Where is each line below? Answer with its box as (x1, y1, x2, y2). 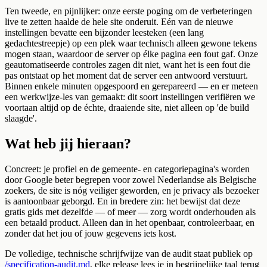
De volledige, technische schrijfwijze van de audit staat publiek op (5, 249, 253, 259)
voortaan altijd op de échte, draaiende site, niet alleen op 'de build (5, 103, 249, 113)
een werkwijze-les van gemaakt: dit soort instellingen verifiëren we (5, 92, 255, 103)
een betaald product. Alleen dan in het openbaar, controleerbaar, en (5, 218, 254, 228)
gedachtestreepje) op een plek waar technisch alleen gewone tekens (5, 38, 257, 49)
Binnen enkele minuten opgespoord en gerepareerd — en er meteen (5, 81, 258, 92)
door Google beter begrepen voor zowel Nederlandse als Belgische (5, 175, 256, 185)
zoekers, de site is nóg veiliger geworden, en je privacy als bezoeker (5, 185, 259, 196)
